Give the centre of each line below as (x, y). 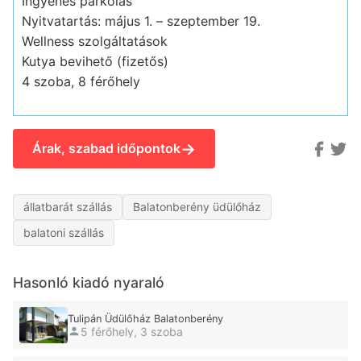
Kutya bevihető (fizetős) (95, 61)
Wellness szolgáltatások (94, 41)
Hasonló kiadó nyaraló (89, 283)
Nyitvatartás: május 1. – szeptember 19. (141, 21)
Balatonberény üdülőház (197, 207)
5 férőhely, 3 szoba (132, 331)
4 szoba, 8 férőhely (81, 81)
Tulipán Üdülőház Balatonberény (145, 319)
